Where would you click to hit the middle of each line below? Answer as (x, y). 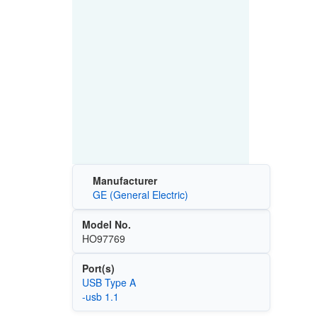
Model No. (106, 225)
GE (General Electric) (140, 195)
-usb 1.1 (100, 297)
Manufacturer (125, 181)
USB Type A (109, 283)
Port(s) (98, 269)
